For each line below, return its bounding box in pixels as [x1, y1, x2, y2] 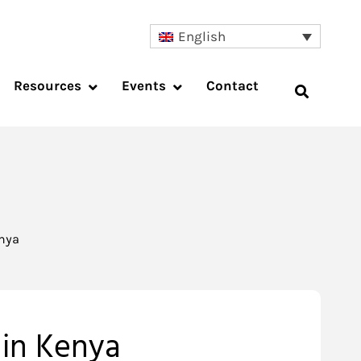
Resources [14, 77, 81, 94]
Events [122, 77, 166, 94]
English [178, 28, 226, 45]
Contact [206, 77, 259, 94]
